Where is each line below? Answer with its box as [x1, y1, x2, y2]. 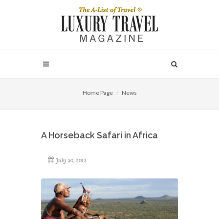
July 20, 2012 [56, 157, 87, 164]
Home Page [82, 89, 113, 96]
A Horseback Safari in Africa [41, 130, 158, 140]
